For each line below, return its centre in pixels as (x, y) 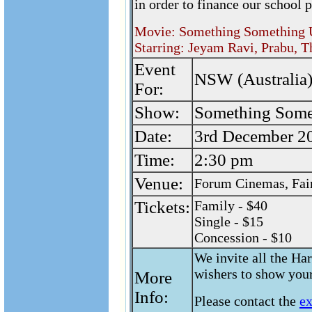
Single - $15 (229, 221)
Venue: (159, 184)
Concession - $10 (243, 237)
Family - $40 (231, 205)
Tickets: (162, 207)
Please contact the (247, 301)
